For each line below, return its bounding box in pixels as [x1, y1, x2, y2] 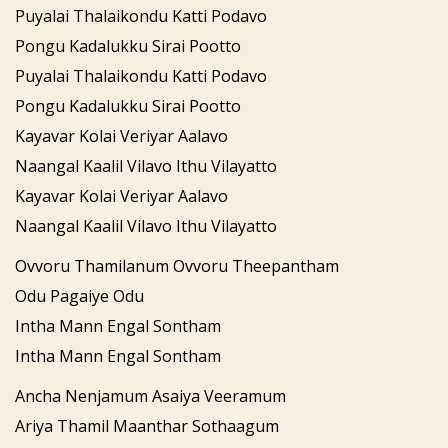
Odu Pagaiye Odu [15, 284, 144, 307]
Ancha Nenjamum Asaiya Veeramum [15, 384, 286, 407]
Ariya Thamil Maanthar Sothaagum [15, 414, 279, 437]
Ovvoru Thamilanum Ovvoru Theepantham [15, 254, 339, 277]
